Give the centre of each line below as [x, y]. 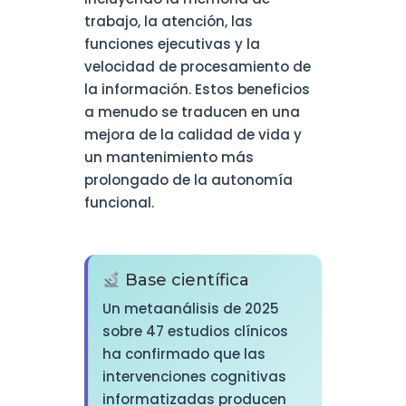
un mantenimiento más [169, 158]
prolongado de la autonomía [188, 180]
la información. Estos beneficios [197, 90]
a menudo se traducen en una [192, 112]
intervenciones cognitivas [194, 377]
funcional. [119, 203]
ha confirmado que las [184, 354]
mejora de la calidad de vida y [193, 135]
